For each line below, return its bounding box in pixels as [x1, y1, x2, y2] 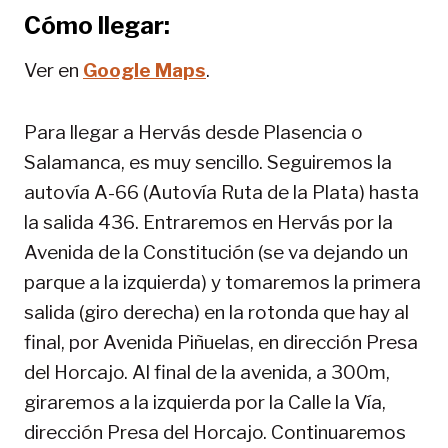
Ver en [24, 58, 83, 82]
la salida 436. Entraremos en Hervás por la [24, 210, 393, 234]
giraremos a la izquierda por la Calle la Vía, [24, 390, 386, 414]
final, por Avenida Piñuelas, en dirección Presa [24, 330, 418, 354]
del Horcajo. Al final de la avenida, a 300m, [24, 360, 390, 384]
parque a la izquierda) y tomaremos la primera [24, 270, 421, 294]
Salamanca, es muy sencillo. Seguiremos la [24, 150, 392, 174]
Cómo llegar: [24, 10, 170, 40]
